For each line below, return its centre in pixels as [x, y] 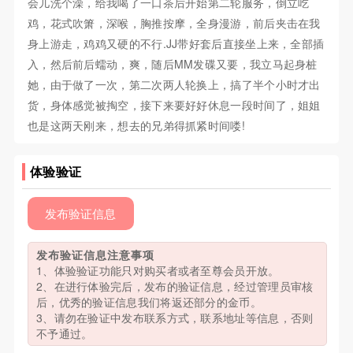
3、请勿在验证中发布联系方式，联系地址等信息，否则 [175, 318]
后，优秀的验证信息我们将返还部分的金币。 [149, 302]
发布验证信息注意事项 [95, 255]
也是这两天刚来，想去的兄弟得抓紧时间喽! [136, 126]
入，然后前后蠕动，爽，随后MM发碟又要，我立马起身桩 [172, 64]
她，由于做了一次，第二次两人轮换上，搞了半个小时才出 [174, 85]
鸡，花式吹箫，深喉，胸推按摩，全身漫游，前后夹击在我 [174, 23]
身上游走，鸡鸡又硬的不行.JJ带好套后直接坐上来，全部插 [176, 44]
